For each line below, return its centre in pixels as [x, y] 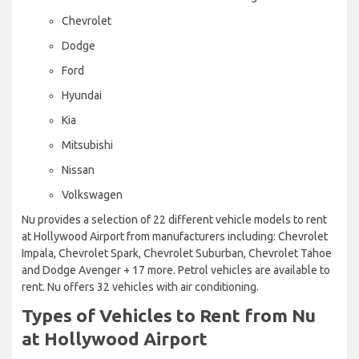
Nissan [78, 169]
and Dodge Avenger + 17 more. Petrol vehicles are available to [176, 270]
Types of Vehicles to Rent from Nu [169, 315]
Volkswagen [92, 194]
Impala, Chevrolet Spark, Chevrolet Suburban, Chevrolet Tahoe [177, 253]
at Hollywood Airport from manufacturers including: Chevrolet [175, 236]
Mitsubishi [87, 145]
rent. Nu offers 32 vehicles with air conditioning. [140, 286]
